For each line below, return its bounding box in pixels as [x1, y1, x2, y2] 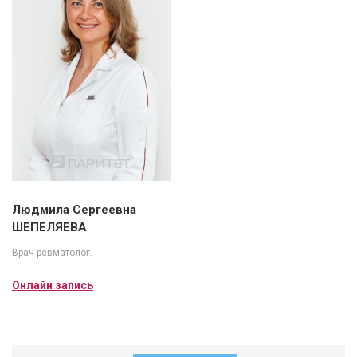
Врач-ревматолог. [12, 247, 92, 259]
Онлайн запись [12, 279, 93, 292]
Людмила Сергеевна [12, 202, 136, 218]
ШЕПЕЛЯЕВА [12, 220, 87, 235]
